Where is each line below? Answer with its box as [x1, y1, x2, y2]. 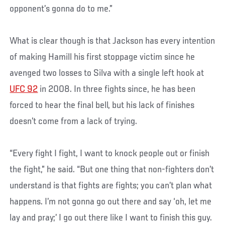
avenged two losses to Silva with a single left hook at [10, 68, 204, 78]
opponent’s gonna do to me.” [10, 4, 113, 14]
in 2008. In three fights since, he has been [38, 84, 196, 94]
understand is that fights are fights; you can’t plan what [10, 180, 212, 191]
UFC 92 [10, 84, 38, 94]
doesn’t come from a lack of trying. [10, 116, 138, 127]
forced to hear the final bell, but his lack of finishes [10, 100, 195, 110]
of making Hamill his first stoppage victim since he [10, 52, 195, 62]
